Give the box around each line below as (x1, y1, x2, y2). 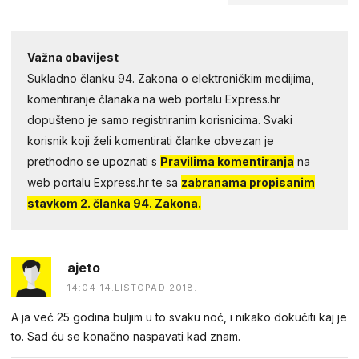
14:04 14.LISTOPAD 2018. (67, 281, 198, 293)
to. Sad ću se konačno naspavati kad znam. (11, 329, 240, 343)
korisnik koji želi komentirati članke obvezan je (27, 133, 274, 147)
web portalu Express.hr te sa (27, 175, 181, 189)
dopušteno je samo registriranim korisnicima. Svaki (27, 112, 292, 127)
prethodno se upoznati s (27, 154, 160, 168)
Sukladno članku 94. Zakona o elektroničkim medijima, (27, 71, 314, 85)
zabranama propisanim (181, 175, 315, 189)
